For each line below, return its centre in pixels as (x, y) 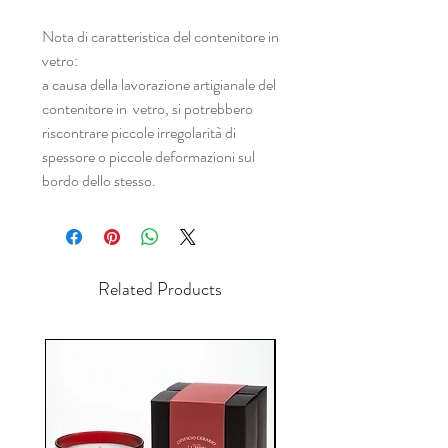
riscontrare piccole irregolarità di (139, 132)
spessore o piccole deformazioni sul (148, 156)
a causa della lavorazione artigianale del (159, 84)
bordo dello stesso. (99, 180)
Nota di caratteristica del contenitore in (160, 36)
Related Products (160, 288)
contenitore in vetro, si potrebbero (147, 108)
